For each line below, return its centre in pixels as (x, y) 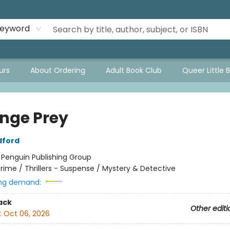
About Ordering (58, 70)
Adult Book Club (134, 70)
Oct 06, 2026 (26, 214)
